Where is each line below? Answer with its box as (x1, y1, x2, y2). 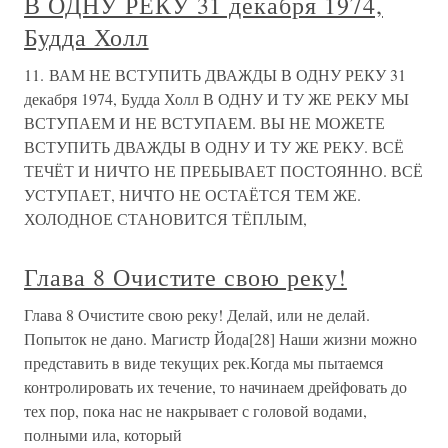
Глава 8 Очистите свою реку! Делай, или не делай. (24, 304, 370, 325)
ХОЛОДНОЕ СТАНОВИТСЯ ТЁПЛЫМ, (24, 208, 307, 229)
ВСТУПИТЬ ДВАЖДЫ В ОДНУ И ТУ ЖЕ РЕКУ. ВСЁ (24, 136, 404, 157)
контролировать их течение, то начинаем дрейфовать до (24, 376, 407, 397)
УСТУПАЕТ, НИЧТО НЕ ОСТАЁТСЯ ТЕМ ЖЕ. (24, 184, 361, 205)
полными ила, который (24, 424, 182, 445)
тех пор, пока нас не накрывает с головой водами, (24, 400, 367, 421)
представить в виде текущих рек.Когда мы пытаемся (24, 352, 383, 373)
